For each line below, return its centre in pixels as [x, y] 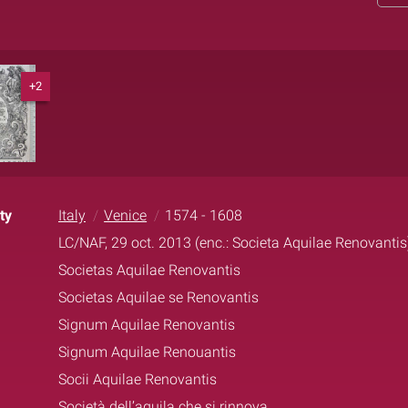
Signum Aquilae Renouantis [147, 352]
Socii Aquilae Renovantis [138, 379]
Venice [126, 215]
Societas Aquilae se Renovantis [158, 297]
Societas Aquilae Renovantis [149, 270]
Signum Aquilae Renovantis [147, 324]
